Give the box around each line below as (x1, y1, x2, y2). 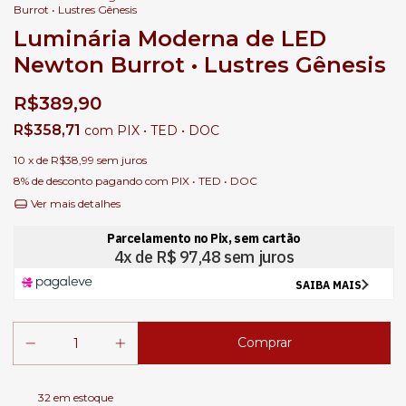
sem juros (97, 153, 147, 168)
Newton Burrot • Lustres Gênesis (14, 52, 386, 79)
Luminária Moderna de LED (14, 25, 326, 53)
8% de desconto (14, 174, 92, 188)
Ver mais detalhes (27, 197, 121, 211)
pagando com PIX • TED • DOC (92, 174, 257, 188)
